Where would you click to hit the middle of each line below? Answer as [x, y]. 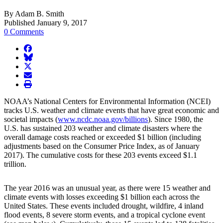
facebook [38, 48]
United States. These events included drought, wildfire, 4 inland [104, 206]
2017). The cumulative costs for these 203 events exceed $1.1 [101, 155]
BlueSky [37, 57]
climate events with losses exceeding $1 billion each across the [102, 197]
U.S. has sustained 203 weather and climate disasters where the [103, 128]
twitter [33, 66]
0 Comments [24, 31]
